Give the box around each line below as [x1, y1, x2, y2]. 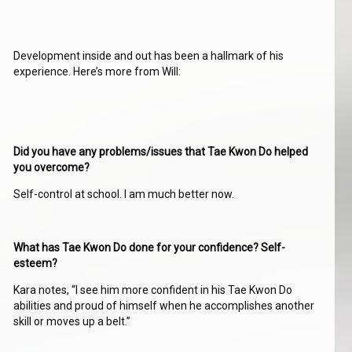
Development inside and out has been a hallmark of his [13, 49, 284, 63]
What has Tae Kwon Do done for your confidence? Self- [13, 241, 286, 255]
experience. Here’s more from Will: [13, 65, 181, 79]
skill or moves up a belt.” [13, 315, 131, 328]
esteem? [13, 257, 60, 270]
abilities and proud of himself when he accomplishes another [13, 299, 315, 313]
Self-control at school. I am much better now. [13, 188, 235, 201]
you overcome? [13, 161, 90, 174]
